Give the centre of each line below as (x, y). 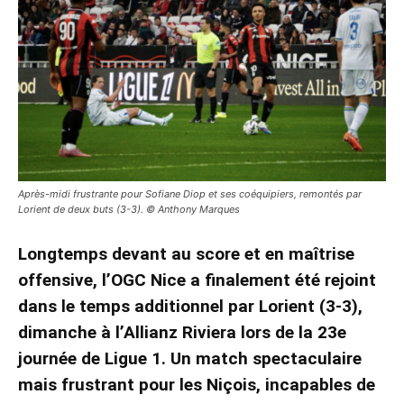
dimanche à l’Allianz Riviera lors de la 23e (182, 332)
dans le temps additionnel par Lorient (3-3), (190, 306)
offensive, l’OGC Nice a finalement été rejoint (197, 280)
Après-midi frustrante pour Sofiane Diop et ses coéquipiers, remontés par (190, 193)
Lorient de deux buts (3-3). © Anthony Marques (129, 209)
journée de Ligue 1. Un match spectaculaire (190, 358)
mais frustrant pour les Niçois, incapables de (197, 384)
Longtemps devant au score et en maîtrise (186, 253)
